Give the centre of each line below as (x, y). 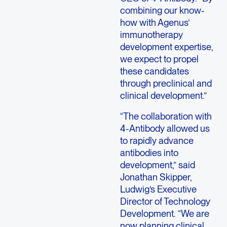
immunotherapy (151, 35)
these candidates (154, 71)
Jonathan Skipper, (156, 177)
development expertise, (166, 47)
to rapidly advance (157, 140)
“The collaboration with (166, 116)
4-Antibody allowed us (165, 128)
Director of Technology (165, 201)
